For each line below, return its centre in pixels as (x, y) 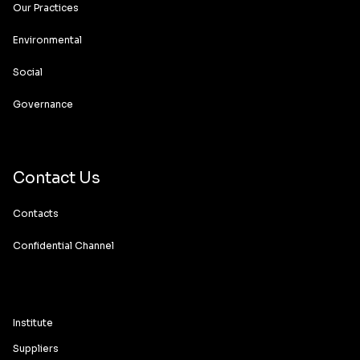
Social (28, 72)
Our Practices (46, 8)
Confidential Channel (63, 245)
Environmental (47, 40)
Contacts (36, 213)
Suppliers (36, 348)
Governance (43, 104)
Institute (33, 323)
